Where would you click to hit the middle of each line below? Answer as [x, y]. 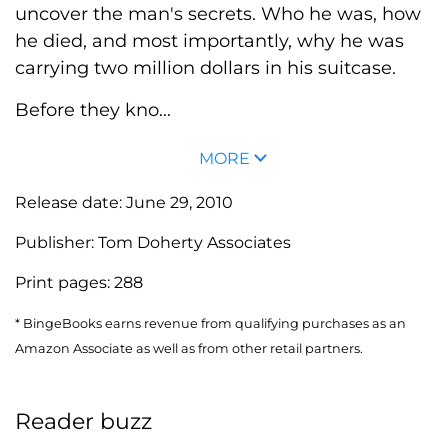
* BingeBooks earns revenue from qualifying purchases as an [210, 323]
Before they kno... [93, 109]
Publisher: [56, 242]
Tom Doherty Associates [194, 242]
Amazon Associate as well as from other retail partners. [189, 348]
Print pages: [64, 282]
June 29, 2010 [179, 202]
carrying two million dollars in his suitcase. [205, 67]
